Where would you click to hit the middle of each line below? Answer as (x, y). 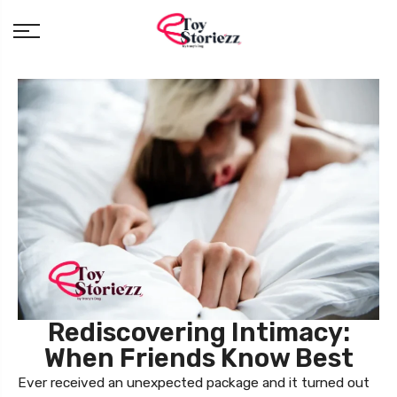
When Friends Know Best (198, 358)
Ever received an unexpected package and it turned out (194, 383)
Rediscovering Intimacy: (198, 333)
